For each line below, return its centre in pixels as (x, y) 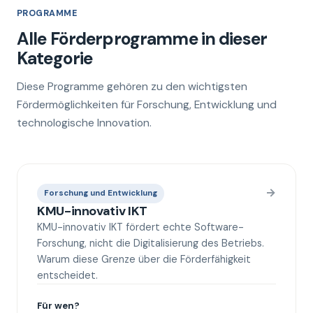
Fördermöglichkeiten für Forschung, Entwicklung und (147, 104)
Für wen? (58, 306)
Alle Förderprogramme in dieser (142, 39)
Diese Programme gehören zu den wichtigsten (132, 86)
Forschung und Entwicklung (101, 193)
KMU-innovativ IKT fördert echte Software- (140, 227)
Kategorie (55, 58)
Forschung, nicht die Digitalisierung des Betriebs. (151, 243)
